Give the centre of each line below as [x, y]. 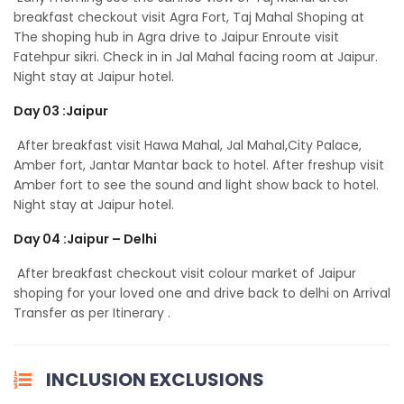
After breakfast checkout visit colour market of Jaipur [185, 274]
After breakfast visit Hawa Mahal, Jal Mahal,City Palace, [188, 146]
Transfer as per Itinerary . [94, 313]
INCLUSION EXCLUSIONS [155, 380]
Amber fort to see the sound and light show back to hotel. [196, 185]
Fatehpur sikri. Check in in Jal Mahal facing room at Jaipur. [196, 57]
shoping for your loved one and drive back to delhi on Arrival [202, 294]
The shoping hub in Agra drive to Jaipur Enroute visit [176, 37]
